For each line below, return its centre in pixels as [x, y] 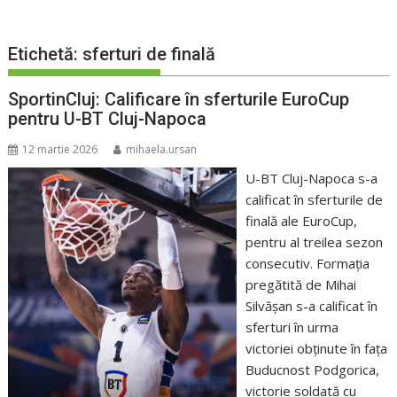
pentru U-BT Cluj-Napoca [108, 119]
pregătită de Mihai [300, 285]
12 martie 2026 [60, 150]
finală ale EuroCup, [301, 221]
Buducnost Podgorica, [312, 370]
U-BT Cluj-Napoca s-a [311, 179]
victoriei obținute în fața [316, 349]
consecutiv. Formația [307, 264]
